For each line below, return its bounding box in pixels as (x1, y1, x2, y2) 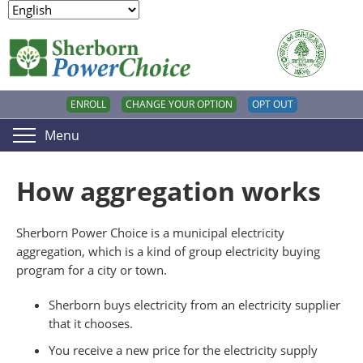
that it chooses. (49, 315, 133, 332)
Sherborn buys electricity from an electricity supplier (49, 297, 340, 314)
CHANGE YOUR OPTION (125, 97, 233, 111)
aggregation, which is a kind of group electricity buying (16, 243, 320, 260)
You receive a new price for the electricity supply (49, 342, 318, 359)
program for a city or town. (16, 262, 167, 279)
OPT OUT (251, 97, 293, 111)
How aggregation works (16, 173, 321, 208)
